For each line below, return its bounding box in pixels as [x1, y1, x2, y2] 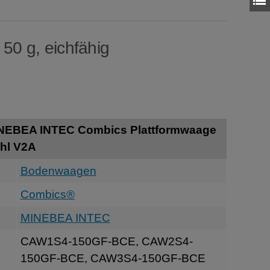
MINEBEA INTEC [20, 211, 110, 224]
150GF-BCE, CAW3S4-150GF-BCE [20, 251, 206, 265]
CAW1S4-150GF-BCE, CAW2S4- [20, 234, 193, 248]
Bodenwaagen [20, 164, 96, 177]
